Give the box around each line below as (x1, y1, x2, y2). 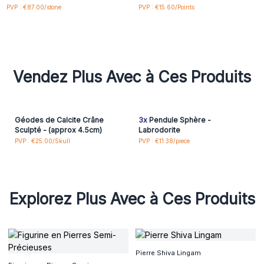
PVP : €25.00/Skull (14, 137, 70, 145)
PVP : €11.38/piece (138, 137, 190, 145)
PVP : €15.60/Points (138, 3, 194, 11)
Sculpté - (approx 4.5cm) (14, 125, 102, 134)
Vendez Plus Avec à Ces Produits (13, 67, 251, 86)
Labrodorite (138, 125, 180, 134)
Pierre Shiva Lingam (136, 249, 201, 258)
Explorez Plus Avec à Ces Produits (9, 189, 255, 208)
